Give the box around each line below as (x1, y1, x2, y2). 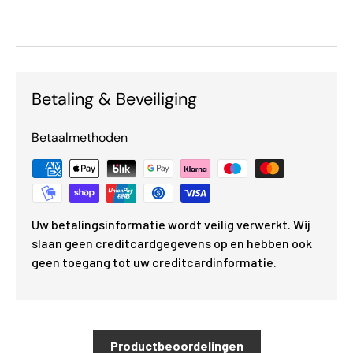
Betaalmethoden (32, 129, 128, 147)
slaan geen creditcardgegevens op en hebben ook (32, 236, 312, 251)
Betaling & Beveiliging (32, 88, 197, 111)
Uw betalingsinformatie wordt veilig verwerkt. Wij (32, 217, 310, 232)
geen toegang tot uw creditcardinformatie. (32, 255, 277, 270)
